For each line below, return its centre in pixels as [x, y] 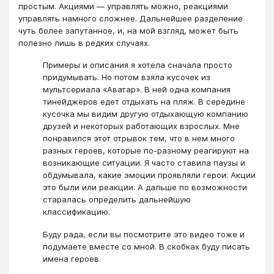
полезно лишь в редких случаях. [84, 43]
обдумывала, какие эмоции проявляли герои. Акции [149, 175]
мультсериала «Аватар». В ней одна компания [137, 90]
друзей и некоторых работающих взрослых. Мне [141, 126]
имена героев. [72, 258]
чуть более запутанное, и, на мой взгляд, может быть [128, 30]
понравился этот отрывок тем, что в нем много [139, 139]
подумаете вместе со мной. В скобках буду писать [146, 246]
